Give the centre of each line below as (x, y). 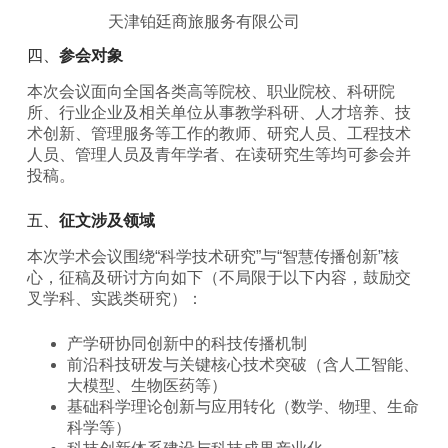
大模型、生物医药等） (146, 385)
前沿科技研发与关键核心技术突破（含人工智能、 (242, 364)
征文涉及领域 (106, 221)
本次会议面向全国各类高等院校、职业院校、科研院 (210, 92)
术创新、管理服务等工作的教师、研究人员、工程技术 (218, 134)
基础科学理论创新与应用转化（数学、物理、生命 (242, 406)
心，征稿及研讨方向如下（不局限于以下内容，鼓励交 (218, 277)
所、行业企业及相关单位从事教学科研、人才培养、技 (218, 113)
